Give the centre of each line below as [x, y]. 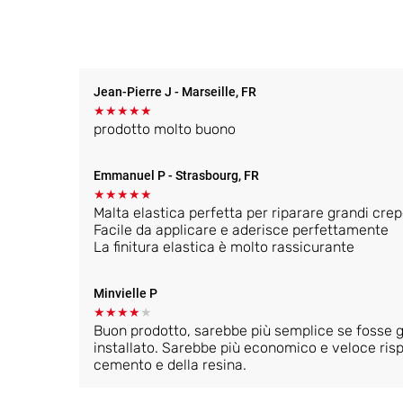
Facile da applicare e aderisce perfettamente [241, 229]
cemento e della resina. [170, 364]
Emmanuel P [131, 175]
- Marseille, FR [215, 91]
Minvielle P [125, 293]
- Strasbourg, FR [214, 175]
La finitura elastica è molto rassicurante [224, 246]
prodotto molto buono [165, 129]
